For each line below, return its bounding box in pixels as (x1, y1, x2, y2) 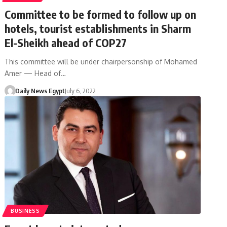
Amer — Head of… (5, 68, 66, 78)
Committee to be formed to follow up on (5, 7, 197, 21)
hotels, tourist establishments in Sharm (5, 21, 192, 35)
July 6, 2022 (64, 86, 96, 95)
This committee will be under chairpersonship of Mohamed (5, 57, 198, 66)
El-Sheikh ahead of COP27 (5, 35, 127, 50)
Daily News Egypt (15, 86, 65, 95)
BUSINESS (11, 207, 40, 214)
